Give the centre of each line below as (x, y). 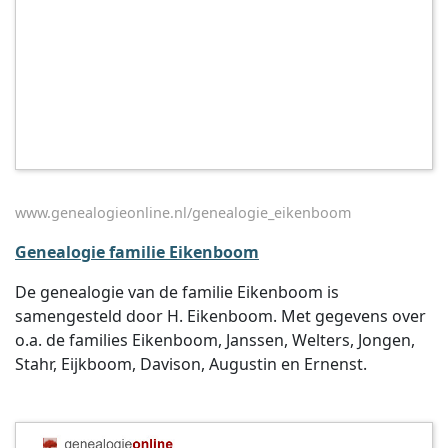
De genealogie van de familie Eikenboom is (177, 292)
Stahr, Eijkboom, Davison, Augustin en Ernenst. (191, 364)
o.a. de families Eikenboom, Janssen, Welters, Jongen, (215, 340)
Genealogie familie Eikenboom (137, 252)
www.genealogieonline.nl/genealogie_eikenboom (183, 212)
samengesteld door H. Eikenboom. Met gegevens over (220, 316)
